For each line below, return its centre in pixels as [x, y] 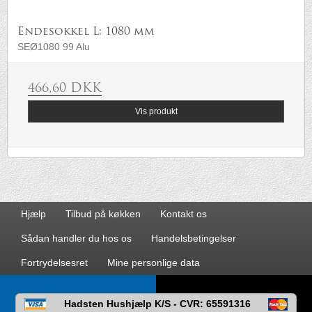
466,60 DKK [65, 88]
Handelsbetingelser [194, 239]
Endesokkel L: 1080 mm [86, 32]
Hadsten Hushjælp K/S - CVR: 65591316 [157, 304]
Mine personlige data [154, 263]
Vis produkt [156, 111]
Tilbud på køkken [103, 214]
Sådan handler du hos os [76, 239]
